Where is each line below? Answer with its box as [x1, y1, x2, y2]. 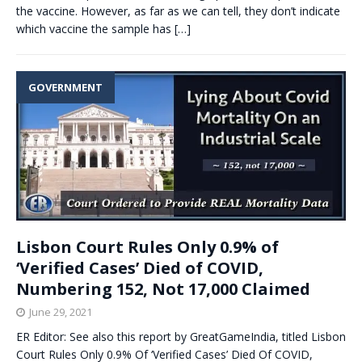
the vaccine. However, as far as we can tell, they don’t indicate [16, 3, 340, 19]
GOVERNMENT [28, 80, 103, 95]
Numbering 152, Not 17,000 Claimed [16, 277, 310, 300]
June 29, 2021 [29, 304, 92, 319]
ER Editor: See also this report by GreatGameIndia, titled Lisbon [16, 328, 346, 344]
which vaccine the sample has [16, 21, 175, 37]
